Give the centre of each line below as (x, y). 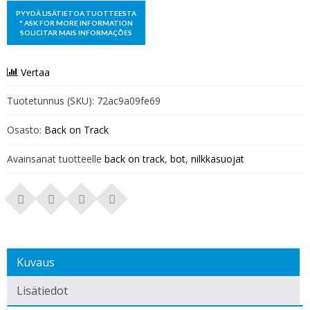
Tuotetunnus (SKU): (52, 100)
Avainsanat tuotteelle (56, 158)
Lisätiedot (42, 290)
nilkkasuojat (218, 158)
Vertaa (35, 72)
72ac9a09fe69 (129, 100)
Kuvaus (36, 262)
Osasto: (26, 129)
